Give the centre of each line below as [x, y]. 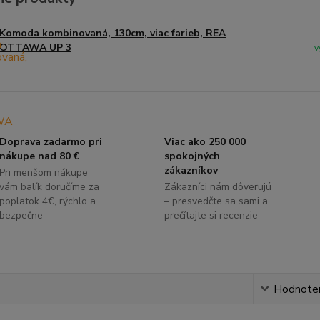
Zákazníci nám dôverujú [217, 186]
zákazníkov [191, 170]
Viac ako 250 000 [205, 141]
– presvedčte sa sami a [216, 201]
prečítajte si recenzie [211, 215]
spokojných [192, 156]
